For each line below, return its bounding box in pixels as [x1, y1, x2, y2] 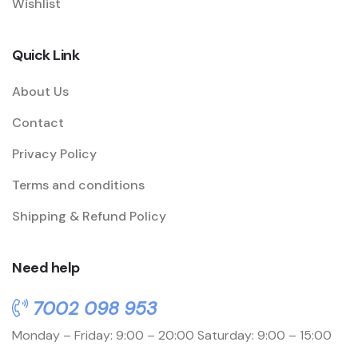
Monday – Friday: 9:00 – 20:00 [12, 327, 194, 344]
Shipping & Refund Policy [12, 208, 166, 225]
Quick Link [12, 46, 80, 66]
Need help [12, 258, 80, 278]
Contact [12, 114, 64, 132]
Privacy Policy [12, 145, 97, 163]
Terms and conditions [12, 177, 145, 194]
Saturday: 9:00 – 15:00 [197, 327, 332, 344]
